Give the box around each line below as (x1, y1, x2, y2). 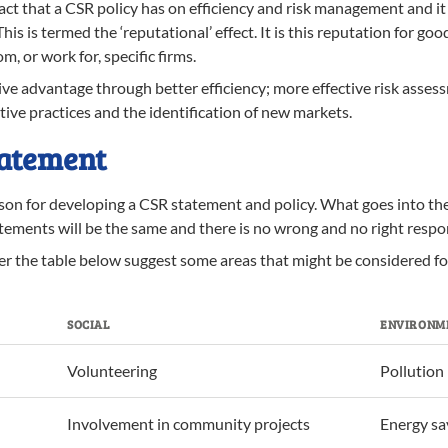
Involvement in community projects (67, 414, 310, 433)
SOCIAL (67, 316, 110, 332)
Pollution (380, 361, 444, 380)
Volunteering (67, 361, 157, 380)
